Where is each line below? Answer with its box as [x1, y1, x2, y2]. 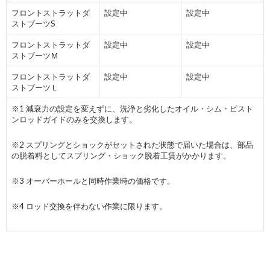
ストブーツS [11, 19, 55, 29]
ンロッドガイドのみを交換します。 [11, 115, 137, 125]
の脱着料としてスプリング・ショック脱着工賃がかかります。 [11, 151, 231, 161]
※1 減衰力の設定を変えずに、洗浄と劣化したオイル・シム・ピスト [11, 104, 253, 114]
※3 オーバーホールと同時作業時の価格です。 [11, 176, 175, 186]
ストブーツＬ [11, 83, 58, 93]
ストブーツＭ [11, 51, 58, 61]
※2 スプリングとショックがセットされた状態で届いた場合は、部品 [11, 140, 253, 150]
